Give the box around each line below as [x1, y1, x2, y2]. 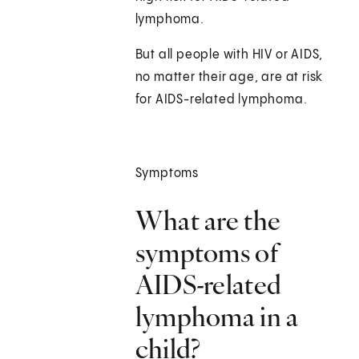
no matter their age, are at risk [135, 71, 324, 85]
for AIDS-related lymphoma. [135, 93, 308, 107]
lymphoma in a [135, 300, 299, 334]
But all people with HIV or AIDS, [135, 48, 324, 63]
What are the [135, 204, 281, 238]
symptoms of [135, 236, 279, 270]
